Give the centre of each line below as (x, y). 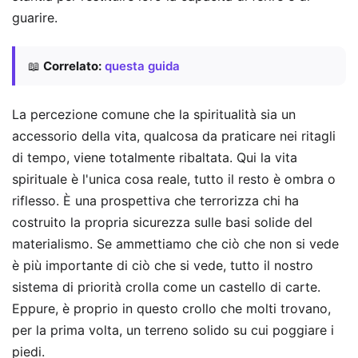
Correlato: (72, 66)
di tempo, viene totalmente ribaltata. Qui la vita (155, 157)
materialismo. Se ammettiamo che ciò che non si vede (175, 243)
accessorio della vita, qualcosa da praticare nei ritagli (174, 135)
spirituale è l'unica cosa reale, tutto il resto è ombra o (174, 179)
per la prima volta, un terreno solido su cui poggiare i (173, 330)
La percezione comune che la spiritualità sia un (154, 114)
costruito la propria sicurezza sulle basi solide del (162, 222)
